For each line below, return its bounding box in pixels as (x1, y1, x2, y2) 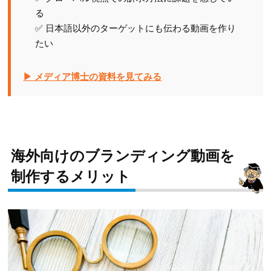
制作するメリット (10, 165, 131, 186)
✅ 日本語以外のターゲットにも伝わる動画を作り (35, 21, 237, 34)
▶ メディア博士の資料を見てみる (23, 70, 162, 83)
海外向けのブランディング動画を (10, 145, 235, 166)
